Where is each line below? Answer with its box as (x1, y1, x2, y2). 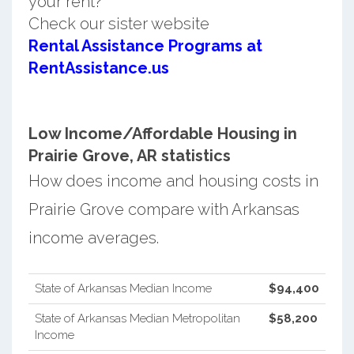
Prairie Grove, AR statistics (28, 145, 231, 165)
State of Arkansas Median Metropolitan (34, 311, 240, 326)
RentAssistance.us (28, 58, 169, 77)
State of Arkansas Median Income (34, 281, 212, 296)
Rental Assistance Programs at (28, 36, 262, 55)
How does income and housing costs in (28, 171, 318, 190)
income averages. (28, 228, 159, 247)
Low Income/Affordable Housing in (28, 123, 297, 143)
